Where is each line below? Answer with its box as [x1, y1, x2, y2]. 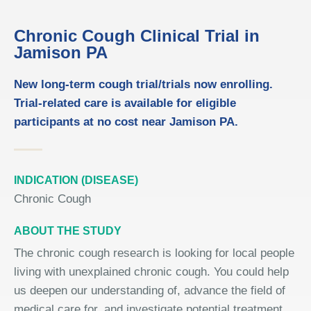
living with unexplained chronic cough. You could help [14, 265, 289, 278]
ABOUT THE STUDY [14, 225, 121, 237]
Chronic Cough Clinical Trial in [14, 26, 260, 45]
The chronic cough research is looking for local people [14, 246, 294, 260]
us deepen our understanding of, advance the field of [14, 284, 285, 297]
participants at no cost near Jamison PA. [14, 115, 238, 128]
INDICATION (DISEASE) [14, 174, 138, 186]
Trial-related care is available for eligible [14, 96, 236, 110]
